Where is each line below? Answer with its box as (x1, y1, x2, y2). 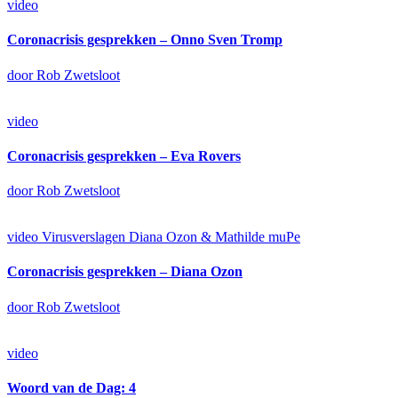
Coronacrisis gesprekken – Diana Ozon (7, 264, 243, 280)
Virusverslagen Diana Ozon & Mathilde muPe (42, 229, 300, 245)
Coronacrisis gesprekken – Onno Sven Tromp (7, 32, 283, 48)
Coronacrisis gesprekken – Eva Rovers (7, 147, 241, 163)
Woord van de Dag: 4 (7, 379, 136, 395)
